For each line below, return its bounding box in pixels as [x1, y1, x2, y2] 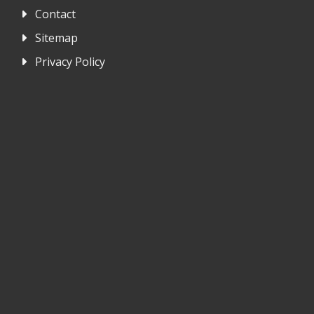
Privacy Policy [34, 54, 105, 69]
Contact [34, 6, 76, 22]
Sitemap [34, 30, 78, 46]
